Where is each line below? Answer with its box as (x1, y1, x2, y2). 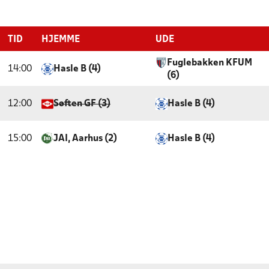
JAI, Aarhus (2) (53, 134, 117, 143)
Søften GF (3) (53, 100, 110, 108)
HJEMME (41, 35, 80, 44)
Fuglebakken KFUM (166, 59, 252, 67)
